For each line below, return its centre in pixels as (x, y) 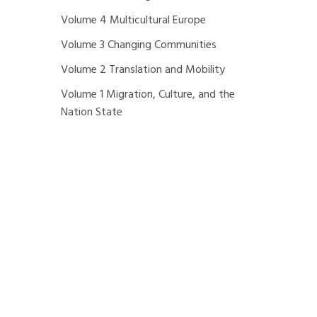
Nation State (92, 113)
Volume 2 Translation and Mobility (143, 70)
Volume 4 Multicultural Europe (133, 21)
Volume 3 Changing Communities (139, 45)
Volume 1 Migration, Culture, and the (148, 95)
